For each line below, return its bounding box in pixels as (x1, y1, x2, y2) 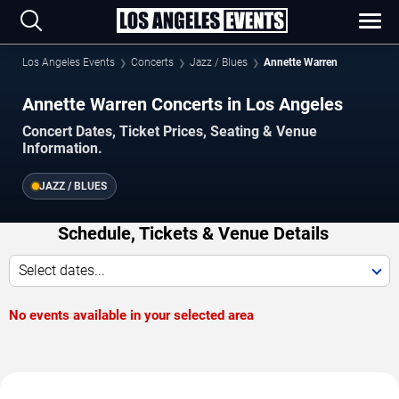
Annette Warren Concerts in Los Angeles (22, 94, 343, 115)
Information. (22, 140, 102, 158)
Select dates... (19, 262, 105, 280)
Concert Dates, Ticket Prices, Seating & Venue (22, 123, 317, 141)
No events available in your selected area (9, 307, 254, 324)
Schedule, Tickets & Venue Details (57, 223, 329, 245)
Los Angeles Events (22, 56, 115, 69)
